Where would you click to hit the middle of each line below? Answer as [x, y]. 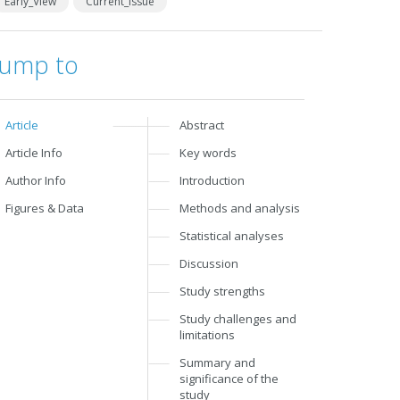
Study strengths [223, 291]
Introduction [212, 180]
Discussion [209, 263]
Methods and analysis [240, 208]
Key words [208, 153]
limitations [208, 335]
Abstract [202, 125]
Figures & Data [45, 208]
